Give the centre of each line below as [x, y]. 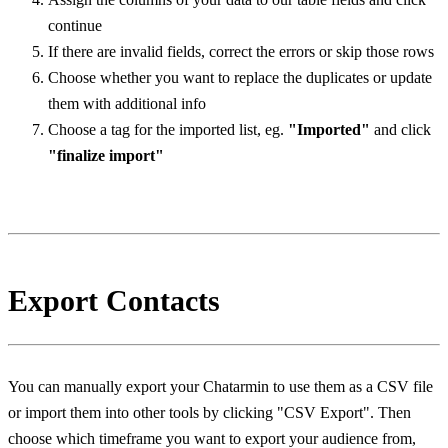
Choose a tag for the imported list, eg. [168, 130]
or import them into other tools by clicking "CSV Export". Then [209, 413]
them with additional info [127, 104]
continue [75, 26]
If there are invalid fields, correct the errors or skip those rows [241, 52]
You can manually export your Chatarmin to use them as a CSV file [220, 387]
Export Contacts [114, 301]
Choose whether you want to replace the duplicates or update [240, 78]
